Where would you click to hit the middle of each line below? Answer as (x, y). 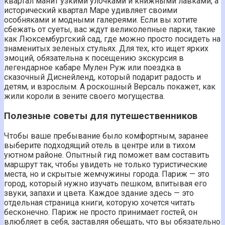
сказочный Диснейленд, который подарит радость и (102, 77)
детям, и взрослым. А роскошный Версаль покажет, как (110, 87)
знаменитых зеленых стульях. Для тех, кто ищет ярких (106, 49)
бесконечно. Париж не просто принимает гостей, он (101, 212)
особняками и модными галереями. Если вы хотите (101, 20)
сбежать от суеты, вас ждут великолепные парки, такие (110, 30)
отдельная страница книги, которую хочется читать (99, 202)
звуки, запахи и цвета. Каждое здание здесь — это (99, 193)
